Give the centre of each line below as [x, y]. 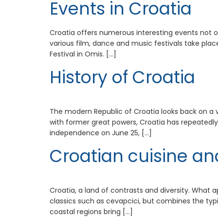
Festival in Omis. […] [83, 54]
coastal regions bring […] [91, 211]
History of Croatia [122, 77]
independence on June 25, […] [101, 133]
